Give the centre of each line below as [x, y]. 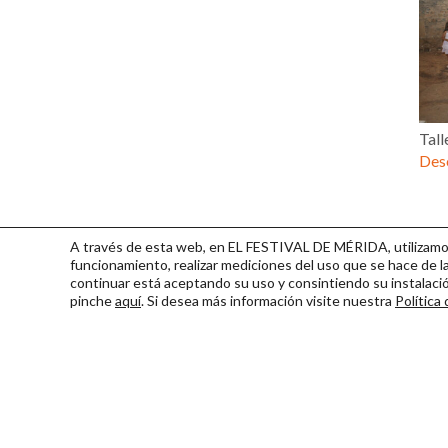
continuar [100, 282]
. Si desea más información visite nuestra [268, 300]
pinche [92, 300]
